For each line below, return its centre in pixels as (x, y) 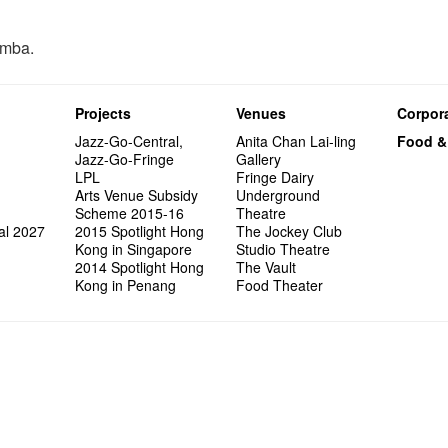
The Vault (266, 267)
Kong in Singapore (134, 249)
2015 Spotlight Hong (140, 231)
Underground (278, 195)
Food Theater (280, 285)
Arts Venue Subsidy (137, 195)
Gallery (259, 159)
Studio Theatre (283, 249)
